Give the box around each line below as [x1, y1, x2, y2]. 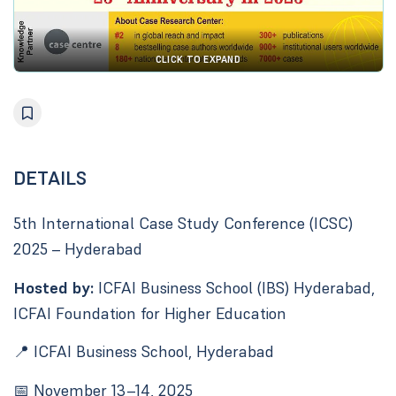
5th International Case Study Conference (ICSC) [12, 213, 353, 234]
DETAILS [12, 166, 87, 191]
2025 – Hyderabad [12, 239, 142, 260]
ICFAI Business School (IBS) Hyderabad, [93, 277, 375, 298]
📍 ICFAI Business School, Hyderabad [12, 341, 274, 362]
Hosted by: [12, 277, 94, 298]
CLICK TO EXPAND [155, 53, 241, 66]
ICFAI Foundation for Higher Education [12, 302, 286, 324]
